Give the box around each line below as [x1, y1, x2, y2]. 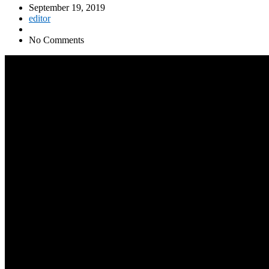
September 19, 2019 [29, 2, 105, 13]
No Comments [29, 34, 84, 45]
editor [29, 13, 50, 23]
